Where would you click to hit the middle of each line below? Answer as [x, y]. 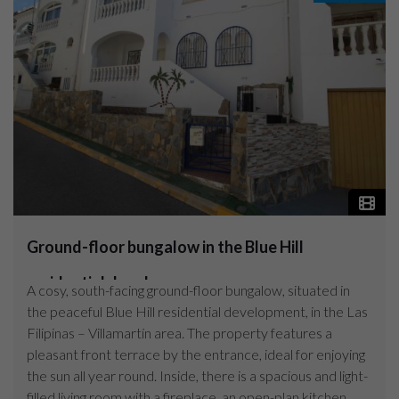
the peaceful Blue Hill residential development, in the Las [197, 311]
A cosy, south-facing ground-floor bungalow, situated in [188, 289]
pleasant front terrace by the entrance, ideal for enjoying [196, 354]
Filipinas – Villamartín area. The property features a [179, 332]
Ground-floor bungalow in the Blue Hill [165, 246]
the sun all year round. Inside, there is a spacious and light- [197, 375]
